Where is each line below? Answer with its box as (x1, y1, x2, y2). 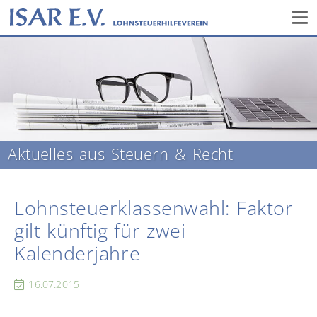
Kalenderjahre (14, 239, 141, 266)
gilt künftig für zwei (14, 217, 186, 243)
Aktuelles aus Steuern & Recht (8, 143, 234, 166)
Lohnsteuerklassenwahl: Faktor (14, 194, 294, 221)
